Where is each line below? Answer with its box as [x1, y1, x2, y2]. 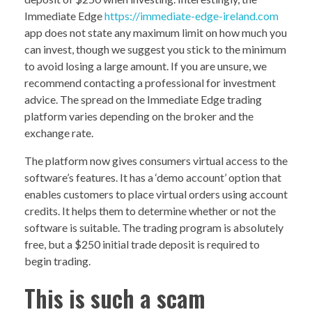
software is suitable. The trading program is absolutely [24, 221, 283, 235]
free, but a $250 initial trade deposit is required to [24, 237, 260, 251]
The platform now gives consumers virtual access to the [24, 154, 288, 168]
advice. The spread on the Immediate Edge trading [24, 93, 262, 107]
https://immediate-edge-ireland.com [104, 9, 279, 23]
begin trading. [24, 254, 91, 268]
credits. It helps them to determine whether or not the [24, 204, 276, 218]
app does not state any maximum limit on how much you [24, 26, 287, 40]
